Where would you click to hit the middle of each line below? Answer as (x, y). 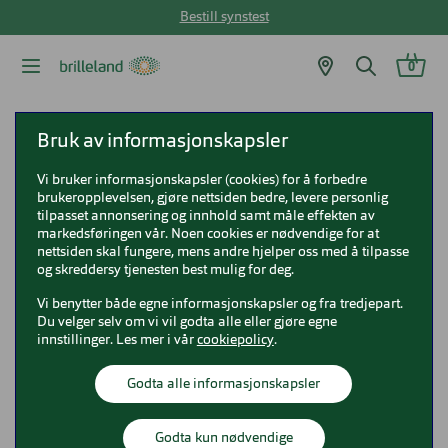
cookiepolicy (235, 340)
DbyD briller (199, 124)
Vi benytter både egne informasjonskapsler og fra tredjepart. (219, 304)
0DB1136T (56, 226)
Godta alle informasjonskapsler (224, 384)
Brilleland (52, 124)
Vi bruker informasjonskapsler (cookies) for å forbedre (201, 180)
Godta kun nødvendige (223, 438)
